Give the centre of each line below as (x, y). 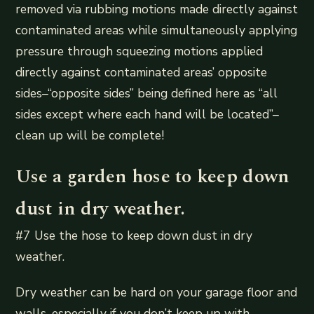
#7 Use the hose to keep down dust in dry (134, 235)
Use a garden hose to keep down (152, 176)
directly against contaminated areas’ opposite (142, 72)
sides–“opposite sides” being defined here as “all (147, 93)
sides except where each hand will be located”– (148, 114)
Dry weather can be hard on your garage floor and (157, 292)
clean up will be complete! (90, 135)
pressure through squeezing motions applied (139, 51)
